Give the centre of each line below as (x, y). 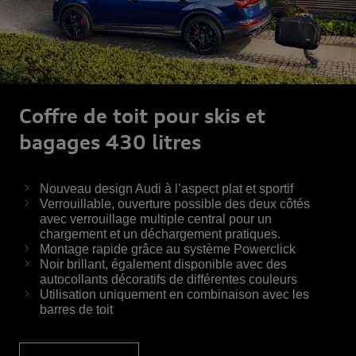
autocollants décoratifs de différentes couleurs (168, 280)
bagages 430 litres (110, 143)
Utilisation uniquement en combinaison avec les (174, 295)
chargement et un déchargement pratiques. (160, 234)
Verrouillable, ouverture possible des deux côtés (175, 204)
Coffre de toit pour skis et (142, 116)
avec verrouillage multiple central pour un (156, 219)
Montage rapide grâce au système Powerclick (168, 250)
